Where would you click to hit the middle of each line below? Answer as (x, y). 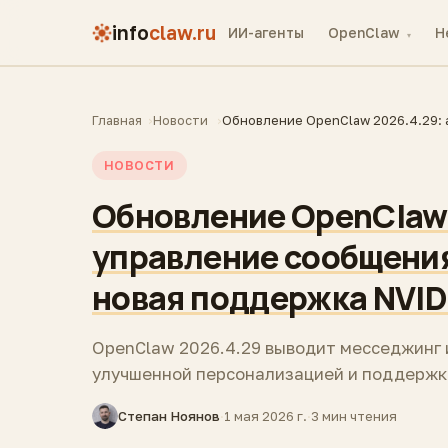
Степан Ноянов (169, 416)
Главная (117, 120)
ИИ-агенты (266, 32)
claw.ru (182, 32)
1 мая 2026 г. (265, 416)
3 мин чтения (354, 416)
